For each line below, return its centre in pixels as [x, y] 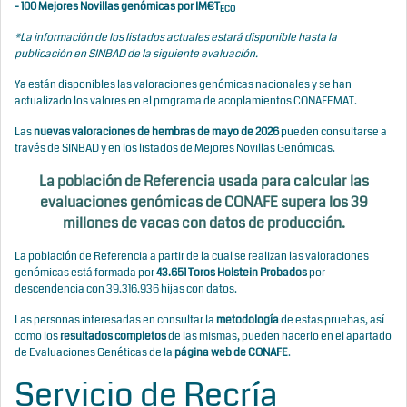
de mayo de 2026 [238, 132]
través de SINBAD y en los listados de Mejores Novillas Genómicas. [175, 149]
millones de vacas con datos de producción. [203, 223]
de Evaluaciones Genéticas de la [94, 353]
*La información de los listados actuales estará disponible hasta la [176, 38]
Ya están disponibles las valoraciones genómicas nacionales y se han [183, 85]
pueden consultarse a [333, 132]
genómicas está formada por [85, 273]
